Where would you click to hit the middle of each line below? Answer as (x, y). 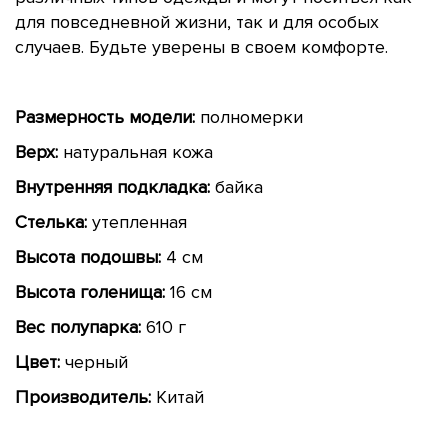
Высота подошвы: (88, 256)
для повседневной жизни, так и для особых (197, 21)
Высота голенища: (90, 291)
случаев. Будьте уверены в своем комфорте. (201, 46)
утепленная (137, 221)
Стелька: (51, 221)
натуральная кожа (135, 151)
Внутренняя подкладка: (112, 186)
